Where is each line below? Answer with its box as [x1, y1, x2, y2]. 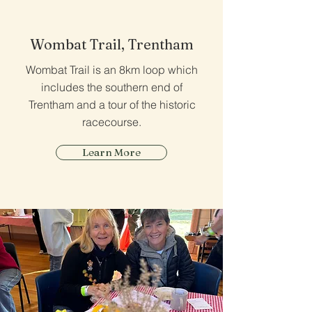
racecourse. [82, 115, 141, 129]
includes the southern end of [41, 80, 182, 94]
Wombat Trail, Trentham [30, 36, 194, 53]
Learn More [82, 146, 141, 159]
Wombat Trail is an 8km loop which [26, 63, 198, 77]
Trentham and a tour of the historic [28, 97, 196, 111]
